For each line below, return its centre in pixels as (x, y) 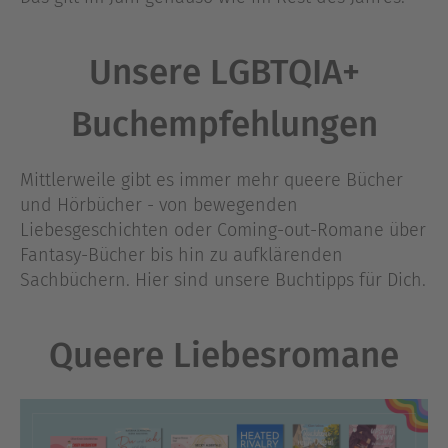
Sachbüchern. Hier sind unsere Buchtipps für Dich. (223, 280)
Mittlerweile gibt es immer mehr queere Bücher (211, 180)
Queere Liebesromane (224, 355)
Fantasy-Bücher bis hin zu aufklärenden (181, 255)
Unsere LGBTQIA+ (224, 72)
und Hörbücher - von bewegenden (159, 205)
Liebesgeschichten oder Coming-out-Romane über (223, 230)
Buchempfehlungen (224, 124)
